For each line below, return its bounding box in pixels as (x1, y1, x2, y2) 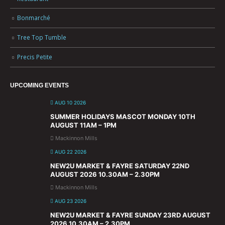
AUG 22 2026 (53, 148, 86, 155)
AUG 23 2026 (53, 197, 86, 204)
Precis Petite (17, 53, 52, 61)
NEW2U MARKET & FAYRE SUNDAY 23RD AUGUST (50, 210, 210, 219)
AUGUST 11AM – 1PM (50, 121, 117, 129)
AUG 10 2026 (53, 99, 86, 105)
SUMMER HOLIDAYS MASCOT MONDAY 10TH (50, 112, 195, 121)
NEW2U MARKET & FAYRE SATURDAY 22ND (50, 161, 189, 170)
